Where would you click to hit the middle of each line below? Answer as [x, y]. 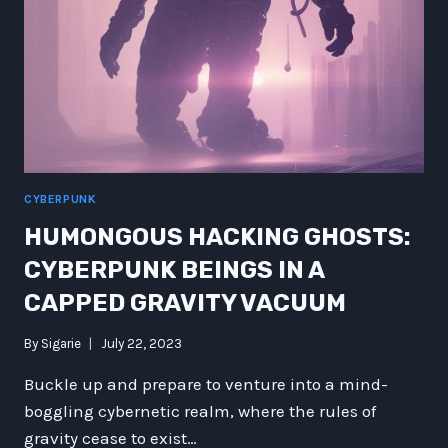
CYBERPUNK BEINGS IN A [174, 269]
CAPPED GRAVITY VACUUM [185, 302]
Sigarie [61, 344]
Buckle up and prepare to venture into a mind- [206, 384]
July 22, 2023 [142, 344]
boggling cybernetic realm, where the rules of [200, 411]
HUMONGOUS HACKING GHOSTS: [217, 236]
